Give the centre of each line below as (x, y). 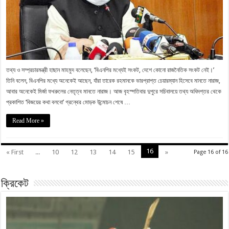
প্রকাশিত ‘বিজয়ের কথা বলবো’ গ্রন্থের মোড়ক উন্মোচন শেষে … (68, 102)
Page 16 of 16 (211, 152)
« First (15, 152)
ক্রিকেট (15, 185)
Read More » (28, 121)
